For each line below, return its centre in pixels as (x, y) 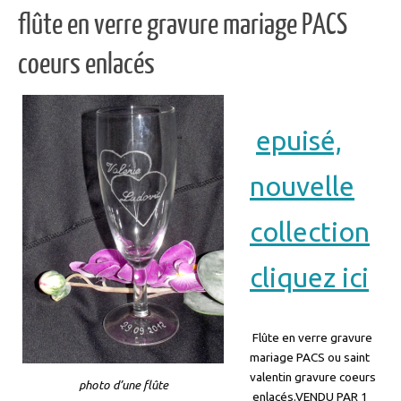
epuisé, (299, 140)
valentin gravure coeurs (313, 376)
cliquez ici (309, 277)
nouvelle (302, 186)
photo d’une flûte (123, 384)
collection (310, 231)
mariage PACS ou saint (310, 357)
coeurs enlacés (86, 64)
